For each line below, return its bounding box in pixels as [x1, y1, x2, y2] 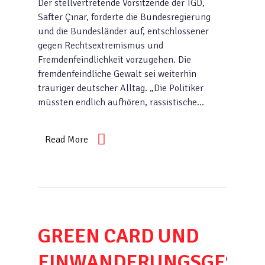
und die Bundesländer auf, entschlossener [38, 25, 209, 37]
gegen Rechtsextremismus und [38, 40, 163, 51]
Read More [45, 134, 88, 146]
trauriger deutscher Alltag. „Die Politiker [38, 82, 203, 94]
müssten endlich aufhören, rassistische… [38, 96, 204, 108]
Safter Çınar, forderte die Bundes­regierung [38, 11, 211, 23]
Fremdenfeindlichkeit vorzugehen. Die [38, 54, 191, 66]
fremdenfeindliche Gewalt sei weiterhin [38, 68, 196, 80]
